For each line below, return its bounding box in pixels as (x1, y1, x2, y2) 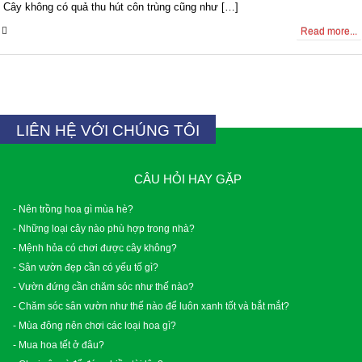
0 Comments (14, 24, 70, 36)
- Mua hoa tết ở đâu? (13, 339, 104, 350)
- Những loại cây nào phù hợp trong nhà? (13, 222, 195, 234)
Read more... (301, 25, 357, 37)
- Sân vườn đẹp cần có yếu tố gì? (13, 261, 158, 272)
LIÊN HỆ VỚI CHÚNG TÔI (16, 121, 200, 139)
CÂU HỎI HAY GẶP (133, 172, 242, 186)
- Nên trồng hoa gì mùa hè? (13, 203, 133, 214)
